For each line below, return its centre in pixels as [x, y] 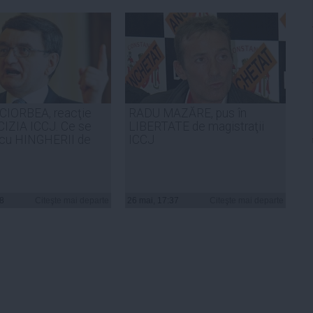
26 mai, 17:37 [153, 200]
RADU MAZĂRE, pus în [188, 113]
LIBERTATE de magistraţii [196, 126]
